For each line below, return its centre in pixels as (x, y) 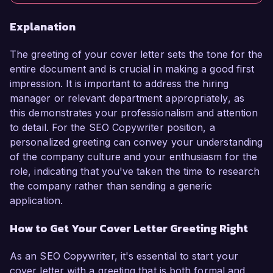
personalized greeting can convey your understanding (136, 142)
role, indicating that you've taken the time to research (135, 172)
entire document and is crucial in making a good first (132, 69)
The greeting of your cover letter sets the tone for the (136, 55)
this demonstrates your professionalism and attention (134, 113)
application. (36, 201)
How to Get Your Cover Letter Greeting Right (129, 229)
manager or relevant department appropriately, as (127, 98)
